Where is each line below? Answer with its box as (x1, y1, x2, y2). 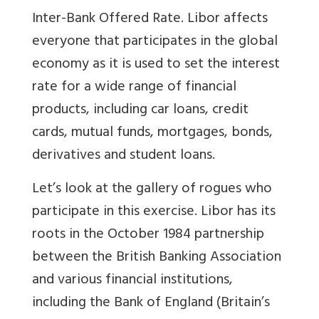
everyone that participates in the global (32, 29, 278, 56)
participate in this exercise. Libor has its (32, 199, 276, 226)
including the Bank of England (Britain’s (32, 291, 270, 318)
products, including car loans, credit (32, 98, 249, 125)
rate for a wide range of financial (32, 75, 236, 102)
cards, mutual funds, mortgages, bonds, (32, 120, 273, 147)
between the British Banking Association (32, 245, 281, 272)
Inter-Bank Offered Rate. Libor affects (32, 6, 268, 33)
